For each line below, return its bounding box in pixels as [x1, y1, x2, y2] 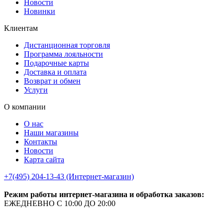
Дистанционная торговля [24, 41, 110, 50]
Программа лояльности [24, 50, 103, 59]
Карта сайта [24, 155, 64, 164]
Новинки [24, 7, 55, 16]
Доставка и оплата [24, 68, 87, 77]
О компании [4, 103, 46, 111]
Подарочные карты [24, 59, 89, 68]
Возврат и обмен [24, 77, 81, 86]
